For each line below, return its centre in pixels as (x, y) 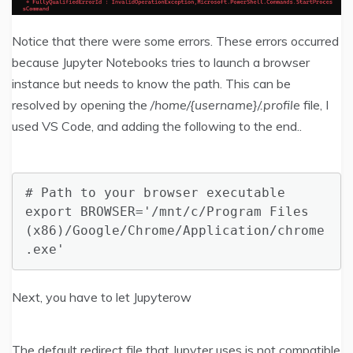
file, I (314, 105)
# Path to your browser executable (155, 193)
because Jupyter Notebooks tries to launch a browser (161, 63)
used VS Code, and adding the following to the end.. (157, 126)
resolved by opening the (81, 105)
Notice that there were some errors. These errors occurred (175, 41)
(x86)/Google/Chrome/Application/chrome (175, 231)
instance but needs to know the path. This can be (151, 84)
